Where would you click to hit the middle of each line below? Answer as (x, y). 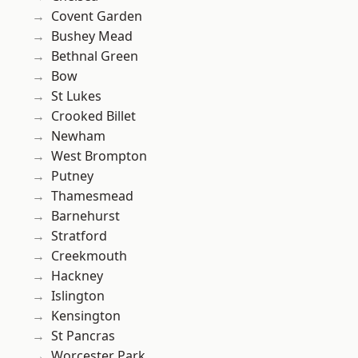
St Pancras (83, 336)
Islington (78, 296)
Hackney (77, 276)
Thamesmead (92, 196)
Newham (78, 136)
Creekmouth (89, 256)
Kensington (86, 316)
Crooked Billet (93, 116)
